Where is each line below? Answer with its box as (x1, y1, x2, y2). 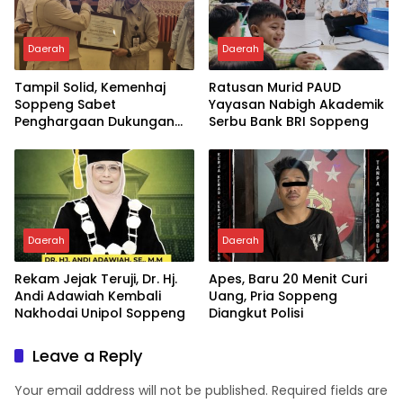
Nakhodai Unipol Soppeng (14, 304, 185, 323)
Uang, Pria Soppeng (209, 287, 337, 306)
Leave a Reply (32, 345, 142, 368)
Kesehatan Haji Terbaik (14, 146, 166, 165)
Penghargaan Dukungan (14, 112, 175, 130)
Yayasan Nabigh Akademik (209, 94, 384, 113)
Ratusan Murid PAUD (209, 77, 341, 96)
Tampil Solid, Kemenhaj (14, 77, 166, 96)
